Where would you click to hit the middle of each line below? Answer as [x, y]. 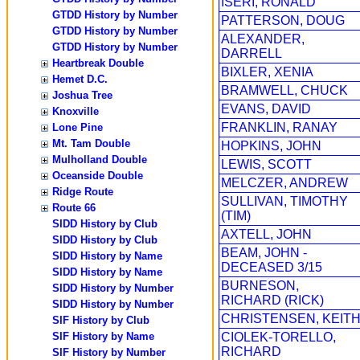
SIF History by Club [101, 320]
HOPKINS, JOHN [271, 146]
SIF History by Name [103, 336]
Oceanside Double [98, 176]
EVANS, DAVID [266, 109]
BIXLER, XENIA [267, 72]
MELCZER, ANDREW [284, 183]
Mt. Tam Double [91, 143]
